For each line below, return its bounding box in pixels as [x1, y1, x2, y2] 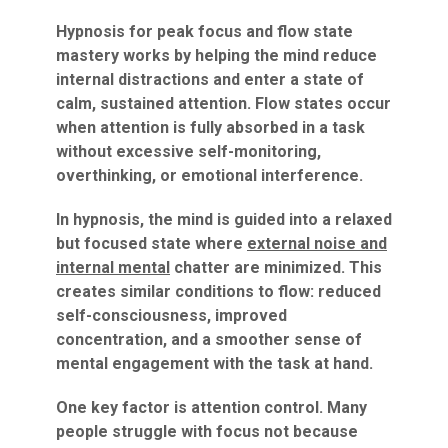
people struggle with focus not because [56, 422, 358, 441]
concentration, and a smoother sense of [56, 330, 362, 349]
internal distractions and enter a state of [56, 70, 364, 89]
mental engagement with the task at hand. [56, 354, 373, 373]
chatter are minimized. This [170, 258, 382, 277]
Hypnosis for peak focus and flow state [56, 22, 353, 41]
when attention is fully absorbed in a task [56, 118, 365, 137]
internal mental [56, 258, 170, 277]
